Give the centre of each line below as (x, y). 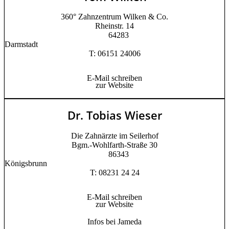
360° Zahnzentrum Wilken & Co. (114, 17)
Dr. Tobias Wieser (114, 115)
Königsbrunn (26, 163)
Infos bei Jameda (114, 221)
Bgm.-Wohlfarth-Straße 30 (114, 145)
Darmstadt (21, 44)
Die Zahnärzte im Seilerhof (114, 135)
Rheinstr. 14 (114, 26)
